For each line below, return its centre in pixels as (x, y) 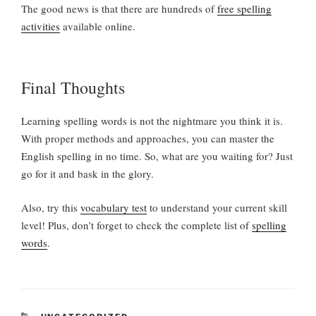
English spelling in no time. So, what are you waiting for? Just (157, 156)
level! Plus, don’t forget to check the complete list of (136, 225)
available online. (99, 26)
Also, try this (51, 207)
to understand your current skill (217, 207)
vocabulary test (114, 207)
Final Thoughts (73, 88)
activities (41, 26)
